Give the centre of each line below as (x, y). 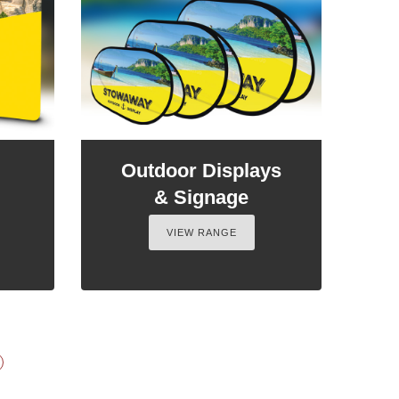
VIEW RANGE (201, 232)
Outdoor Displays (201, 170)
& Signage (201, 197)
